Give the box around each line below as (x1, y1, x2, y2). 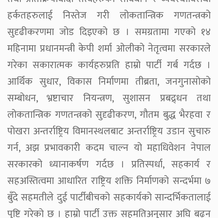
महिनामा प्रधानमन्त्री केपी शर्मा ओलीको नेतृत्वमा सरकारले (7, 40, 211, 57)
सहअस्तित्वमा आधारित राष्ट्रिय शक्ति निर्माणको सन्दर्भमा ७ (7, 172, 211, 189)
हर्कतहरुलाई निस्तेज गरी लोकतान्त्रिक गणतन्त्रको (7, 7, 211, 24)
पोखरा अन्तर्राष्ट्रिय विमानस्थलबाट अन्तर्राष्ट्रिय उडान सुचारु (7, 123, 211, 140)
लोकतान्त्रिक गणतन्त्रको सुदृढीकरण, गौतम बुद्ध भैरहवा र (7, 106, 211, 123)
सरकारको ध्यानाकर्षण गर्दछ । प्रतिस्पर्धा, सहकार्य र (7, 156, 211, 173)
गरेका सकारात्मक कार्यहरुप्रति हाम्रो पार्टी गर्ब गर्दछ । (7, 56, 211, 73)
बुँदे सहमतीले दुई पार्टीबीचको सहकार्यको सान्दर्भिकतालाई (7, 189, 211, 206)
